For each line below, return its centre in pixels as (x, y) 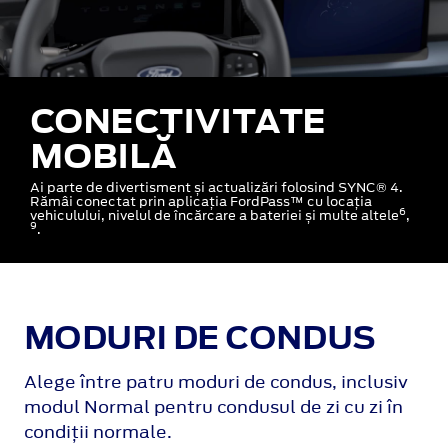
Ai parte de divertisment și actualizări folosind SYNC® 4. (216, 187)
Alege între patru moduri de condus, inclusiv (216, 382)
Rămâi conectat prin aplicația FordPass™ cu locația (201, 201)
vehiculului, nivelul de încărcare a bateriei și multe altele (214, 215)
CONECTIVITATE (178, 120)
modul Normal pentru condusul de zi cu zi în (213, 407)
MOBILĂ (103, 155)
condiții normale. (98, 432)
